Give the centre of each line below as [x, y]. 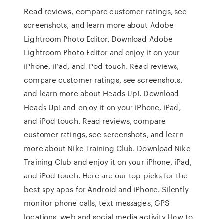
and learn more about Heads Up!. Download [102, 93]
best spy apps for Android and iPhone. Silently [106, 189]
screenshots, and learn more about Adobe [99, 25]
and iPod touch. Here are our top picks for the [106, 175]
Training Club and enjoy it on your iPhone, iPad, [108, 162]
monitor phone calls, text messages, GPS [97, 203]
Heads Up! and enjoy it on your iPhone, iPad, [102, 107]
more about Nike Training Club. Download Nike [107, 148]
